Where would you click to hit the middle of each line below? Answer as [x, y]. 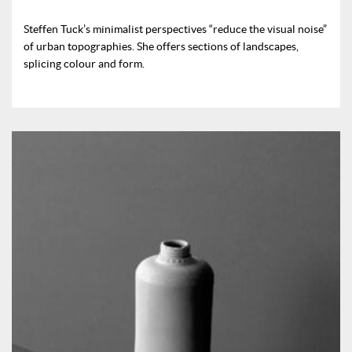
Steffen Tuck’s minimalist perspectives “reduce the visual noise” [175, 29]
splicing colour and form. [84, 63]
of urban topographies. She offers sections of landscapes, [161, 46]
